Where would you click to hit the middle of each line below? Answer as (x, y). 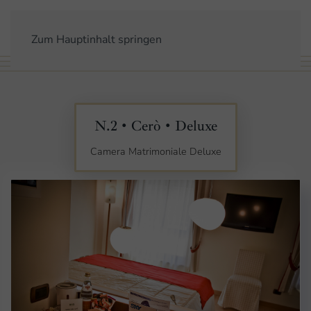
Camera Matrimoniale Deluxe (155, 151)
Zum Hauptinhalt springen (96, 40)
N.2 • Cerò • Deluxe (155, 126)
